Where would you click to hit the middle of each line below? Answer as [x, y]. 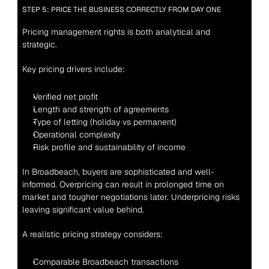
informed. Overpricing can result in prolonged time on [123, 184]
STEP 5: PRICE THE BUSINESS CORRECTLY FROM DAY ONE [121, 10]
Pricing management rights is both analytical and [116, 32]
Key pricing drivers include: [73, 69]
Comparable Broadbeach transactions [105, 262]
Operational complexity [76, 134]
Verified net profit [65, 97]
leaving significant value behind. [83, 210]
